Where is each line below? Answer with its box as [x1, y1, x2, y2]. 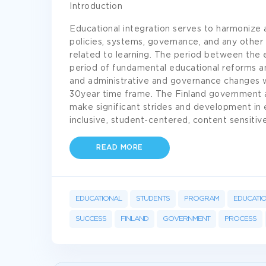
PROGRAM [184, 195, 219, 202]
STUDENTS [136, 195, 170, 202]
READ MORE [96, 144, 143, 151]
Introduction [69, 3, 122, 10]
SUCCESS [75, 216, 106, 222]
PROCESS [224, 216, 256, 222]
